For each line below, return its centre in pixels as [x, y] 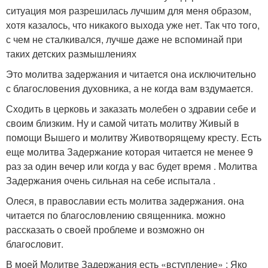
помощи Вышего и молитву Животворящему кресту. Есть [134, 137]
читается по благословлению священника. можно [116, 215]
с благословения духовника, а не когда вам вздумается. [130, 88]
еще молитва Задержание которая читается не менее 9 [130, 151]
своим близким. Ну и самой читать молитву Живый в [123, 123]
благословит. [35, 243]
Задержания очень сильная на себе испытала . [111, 180]
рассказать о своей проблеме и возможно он [105, 229]
